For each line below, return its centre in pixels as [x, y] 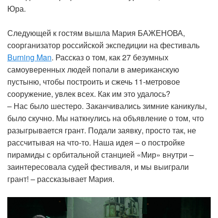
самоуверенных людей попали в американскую [93, 69]
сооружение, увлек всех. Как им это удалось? [89, 93]
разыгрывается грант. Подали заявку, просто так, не [102, 130]
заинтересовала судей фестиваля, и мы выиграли [98, 166]
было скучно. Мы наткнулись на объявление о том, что [106, 118]
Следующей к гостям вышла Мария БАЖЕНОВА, [96, 33]
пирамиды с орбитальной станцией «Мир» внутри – [100, 154]
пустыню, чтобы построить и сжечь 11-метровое [94, 81]
